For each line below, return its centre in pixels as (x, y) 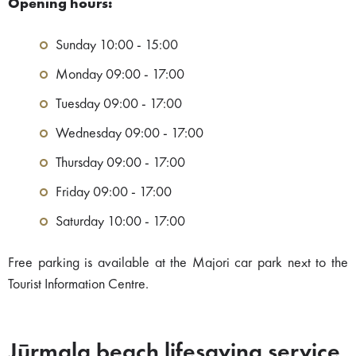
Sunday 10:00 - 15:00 (117, 46)
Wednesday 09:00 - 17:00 (130, 134)
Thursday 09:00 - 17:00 (120, 163)
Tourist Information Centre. (78, 285)
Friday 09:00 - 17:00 (114, 193)
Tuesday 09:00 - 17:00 (119, 104)
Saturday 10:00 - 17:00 (120, 222)
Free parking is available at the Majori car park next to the (178, 263)
